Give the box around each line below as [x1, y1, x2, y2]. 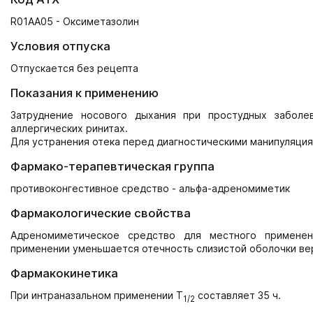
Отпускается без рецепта [10, 62, 138, 74]
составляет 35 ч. [195, 289, 281, 301]
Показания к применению [10, 86, 159, 100]
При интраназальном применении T [10, 289, 183, 301]
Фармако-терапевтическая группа [10, 159, 214, 173]
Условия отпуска [10, 39, 110, 53]
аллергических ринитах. [10, 122, 128, 134]
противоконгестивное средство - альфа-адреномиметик [10, 182, 290, 194]
